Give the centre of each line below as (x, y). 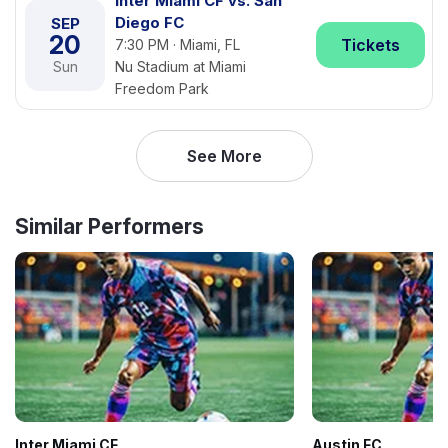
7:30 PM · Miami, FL (177, 44)
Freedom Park (162, 88)
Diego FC (149, 22)
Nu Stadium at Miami (180, 66)
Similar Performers (109, 226)
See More (224, 156)
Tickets (370, 45)
